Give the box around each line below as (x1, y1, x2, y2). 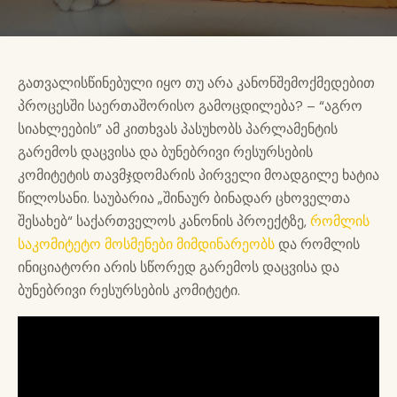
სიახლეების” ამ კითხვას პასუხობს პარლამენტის (18, 119, 338, 138)
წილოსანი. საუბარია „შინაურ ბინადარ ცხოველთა (18, 188, 350, 207)
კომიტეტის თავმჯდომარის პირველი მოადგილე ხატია (18, 165, 379, 184)
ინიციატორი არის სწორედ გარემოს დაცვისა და (18, 257, 339, 276)
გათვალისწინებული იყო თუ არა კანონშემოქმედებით (18, 73, 375, 92)
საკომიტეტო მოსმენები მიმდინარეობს (18, 234, 278, 253)
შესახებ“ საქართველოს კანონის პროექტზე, (18, 211, 310, 230)
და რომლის (278, 234, 360, 253)
